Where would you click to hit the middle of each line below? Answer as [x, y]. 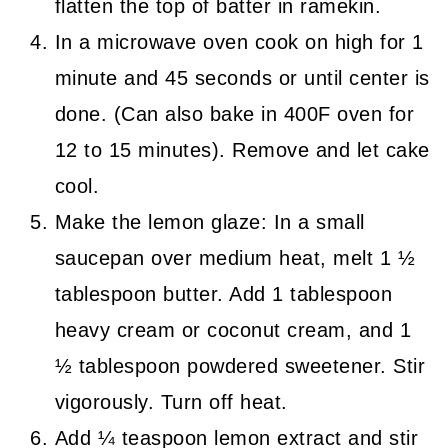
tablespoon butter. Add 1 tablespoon [223, 294]
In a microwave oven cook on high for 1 [239, 42]
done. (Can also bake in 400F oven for [234, 114]
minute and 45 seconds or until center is [242, 78]
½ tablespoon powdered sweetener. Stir [240, 366]
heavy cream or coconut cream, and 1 [233, 330]
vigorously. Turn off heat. [171, 402]
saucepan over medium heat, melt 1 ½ [235, 258]
